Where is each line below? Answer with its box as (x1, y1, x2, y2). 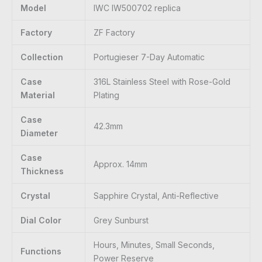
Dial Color (20, 215, 61, 226)
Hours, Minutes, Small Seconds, (94, 240, 215, 250)
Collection (20, 52, 63, 63)
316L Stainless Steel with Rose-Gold (94, 77, 230, 87)
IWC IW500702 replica (94, 3, 181, 13)
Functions (20, 246, 61, 257)
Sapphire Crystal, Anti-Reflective (94, 191, 219, 201)
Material (20, 90, 55, 101)
